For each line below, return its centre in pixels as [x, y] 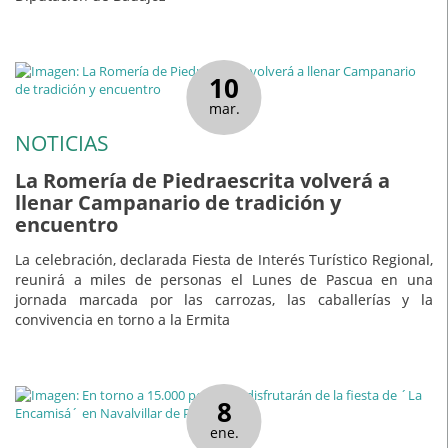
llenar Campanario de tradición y [178, 203]
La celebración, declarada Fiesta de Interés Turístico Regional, [224, 259]
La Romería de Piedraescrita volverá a [202, 181]
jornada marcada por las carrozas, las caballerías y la [224, 299]
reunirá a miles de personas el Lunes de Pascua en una [224, 279]
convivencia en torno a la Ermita [122, 319]
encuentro [66, 225]
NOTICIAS [62, 142]
